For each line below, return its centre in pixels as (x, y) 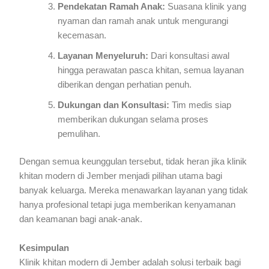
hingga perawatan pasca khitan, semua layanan (151, 71)
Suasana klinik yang (206, 7)
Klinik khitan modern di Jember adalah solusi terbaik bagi (130, 262)
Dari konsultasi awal (189, 56)
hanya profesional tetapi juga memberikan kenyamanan (128, 205)
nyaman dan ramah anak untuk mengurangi (143, 21)
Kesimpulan (44, 248)
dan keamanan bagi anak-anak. (81, 219)
